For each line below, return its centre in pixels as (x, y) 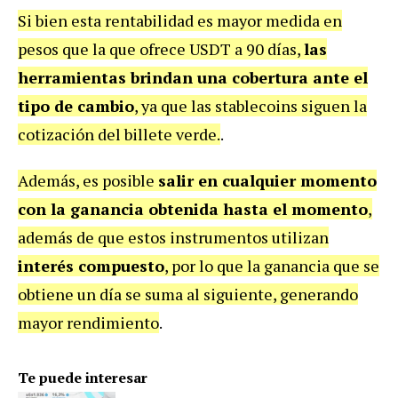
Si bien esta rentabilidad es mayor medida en (180, 21)
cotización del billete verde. (119, 135)
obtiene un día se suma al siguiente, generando (188, 295)
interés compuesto (91, 266)
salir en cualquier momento (267, 181)
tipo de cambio (76, 106)
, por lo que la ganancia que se (272, 266)
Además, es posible (88, 181)
